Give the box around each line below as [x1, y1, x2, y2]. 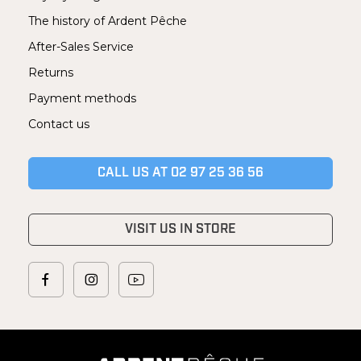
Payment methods [28, 90, 136, 106]
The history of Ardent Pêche [28, 13, 187, 28]
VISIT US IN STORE [125, 222, 236, 236]
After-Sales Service [28, 39, 134, 54]
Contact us [28, 116, 89, 131]
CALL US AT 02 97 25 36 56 [98, 166, 263, 180]
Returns [28, 64, 73, 80]
